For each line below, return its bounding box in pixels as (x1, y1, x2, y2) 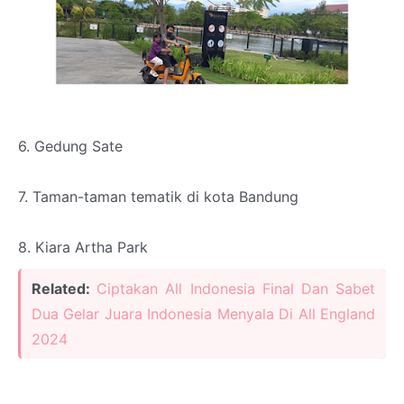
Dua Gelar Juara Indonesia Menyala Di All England (32, 305, 375, 324)
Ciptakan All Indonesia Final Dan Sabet (96, 280, 376, 298)
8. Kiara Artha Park (18, 238, 148, 257)
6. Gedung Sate (18, 137, 123, 156)
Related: (32, 280, 97, 298)
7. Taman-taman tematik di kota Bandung (18, 188, 298, 207)
